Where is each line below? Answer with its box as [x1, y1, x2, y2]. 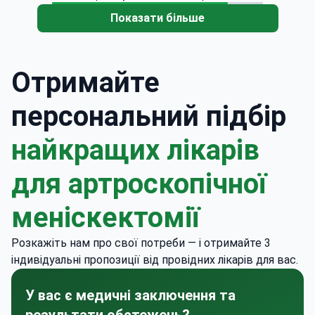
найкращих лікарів [11, 133, 259, 167]
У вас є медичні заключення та [25, 286, 236, 304]
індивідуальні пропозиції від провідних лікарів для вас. [11, 252, 298, 266]
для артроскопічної [11, 167, 266, 200]
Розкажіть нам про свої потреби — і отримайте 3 [11, 236, 271, 250]
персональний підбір [11, 99, 286, 133]
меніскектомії [11, 200, 200, 234]
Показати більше [110, 11, 205, 25]
